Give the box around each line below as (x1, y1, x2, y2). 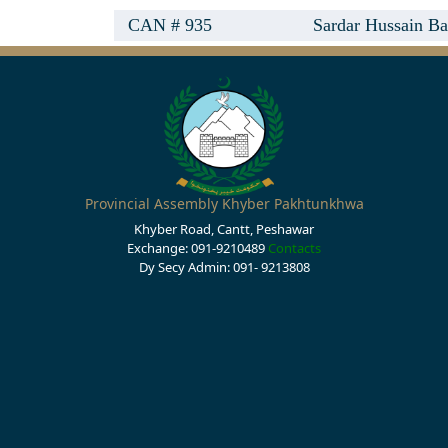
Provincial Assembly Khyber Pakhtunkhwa (84, 194, 364, 213)
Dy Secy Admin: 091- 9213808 (138, 258, 310, 276)
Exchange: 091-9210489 (127, 239, 268, 257)
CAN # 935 (128, 15, 212, 35)
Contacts (268, 239, 321, 257)
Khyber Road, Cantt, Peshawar (134, 220, 314, 238)
